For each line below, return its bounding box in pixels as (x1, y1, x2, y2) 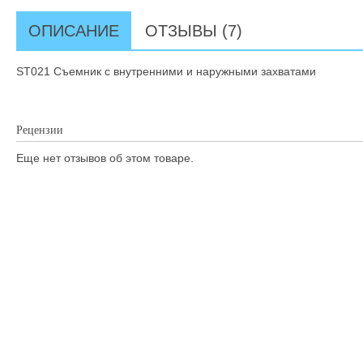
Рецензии (16, 124, 63, 136)
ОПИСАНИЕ (28, 22, 119, 40)
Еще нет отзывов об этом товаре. (16, 152, 194, 164)
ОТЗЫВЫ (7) (145, 22, 242, 40)
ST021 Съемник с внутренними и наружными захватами (16, 65, 316, 78)
